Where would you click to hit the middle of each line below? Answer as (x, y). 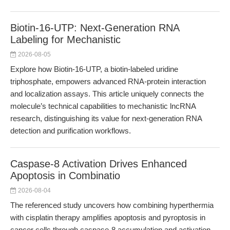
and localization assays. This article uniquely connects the (107, 94)
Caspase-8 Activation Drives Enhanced (99, 164)
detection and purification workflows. (71, 131)
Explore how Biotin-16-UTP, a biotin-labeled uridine (94, 69)
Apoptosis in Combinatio (65, 176)
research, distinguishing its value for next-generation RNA (106, 118)
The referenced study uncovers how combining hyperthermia (112, 205)
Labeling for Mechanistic (65, 40)
